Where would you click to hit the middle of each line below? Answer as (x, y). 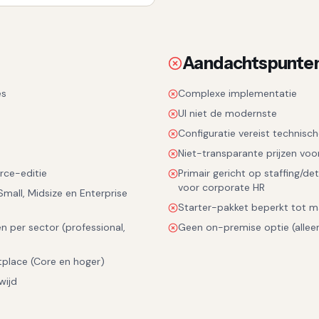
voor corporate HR (221, 187)
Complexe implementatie (237, 93)
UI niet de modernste (228, 113)
